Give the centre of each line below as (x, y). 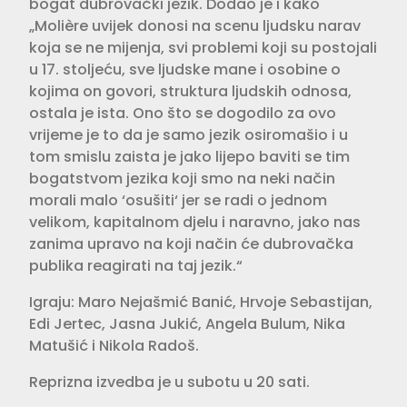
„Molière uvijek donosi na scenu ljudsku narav (195, 25)
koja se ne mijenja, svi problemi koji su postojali (203, 47)
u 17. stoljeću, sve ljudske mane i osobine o (185, 69)
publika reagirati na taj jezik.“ (136, 265)
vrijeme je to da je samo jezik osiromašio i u (189, 134)
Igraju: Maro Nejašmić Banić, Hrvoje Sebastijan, (201, 302)
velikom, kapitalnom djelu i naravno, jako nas (195, 222)
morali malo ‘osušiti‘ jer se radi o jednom (178, 200)
